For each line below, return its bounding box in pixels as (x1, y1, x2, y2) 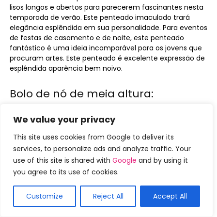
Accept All (153, 191, 187, 201)
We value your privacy (13, 113, 115, 125)
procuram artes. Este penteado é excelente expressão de (10, 53, 205, 63)
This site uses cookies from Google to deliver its (13, 132, 174, 142)
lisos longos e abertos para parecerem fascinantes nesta (10, 2, 203, 13)
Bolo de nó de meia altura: (10, 86, 154, 102)
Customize (26, 191, 63, 201)
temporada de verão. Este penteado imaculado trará (10, 13, 190, 23)
